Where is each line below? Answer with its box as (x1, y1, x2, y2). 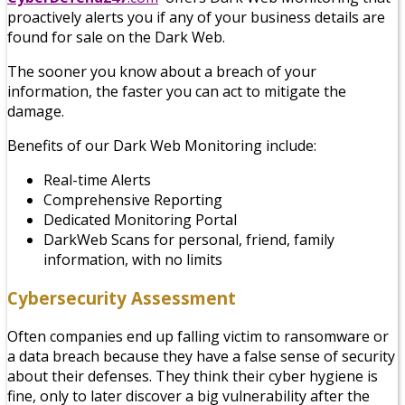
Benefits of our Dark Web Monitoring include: (7, 136, 316, 156)
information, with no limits (43, 250, 222, 270)
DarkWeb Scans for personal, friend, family (43, 230, 334, 250)
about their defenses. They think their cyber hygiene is (7, 365, 378, 386)
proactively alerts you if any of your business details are (7, 7, 385, 28)
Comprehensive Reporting (43, 190, 222, 211)
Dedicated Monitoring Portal (43, 210, 237, 231)
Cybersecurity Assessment (7, 286, 236, 309)
